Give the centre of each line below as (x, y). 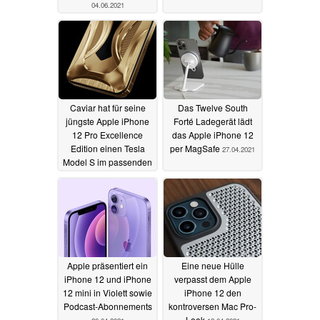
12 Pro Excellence (107, 134)
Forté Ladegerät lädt (212, 121)
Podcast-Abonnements (107, 306)
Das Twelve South (212, 107)
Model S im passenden (107, 161)
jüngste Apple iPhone (107, 121)
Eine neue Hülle (212, 265)
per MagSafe (196, 148)
